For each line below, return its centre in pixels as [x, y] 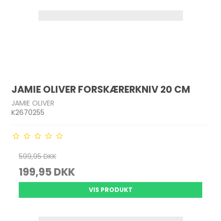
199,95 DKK [47, 172]
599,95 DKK [38, 156]
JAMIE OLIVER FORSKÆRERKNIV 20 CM [101, 90]
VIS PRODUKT [110, 190]
